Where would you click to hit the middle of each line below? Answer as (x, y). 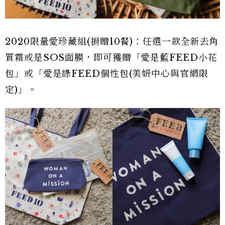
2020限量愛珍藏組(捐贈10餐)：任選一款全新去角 (112, 41)
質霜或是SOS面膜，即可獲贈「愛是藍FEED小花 (111, 58)
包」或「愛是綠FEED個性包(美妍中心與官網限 (107, 74)
